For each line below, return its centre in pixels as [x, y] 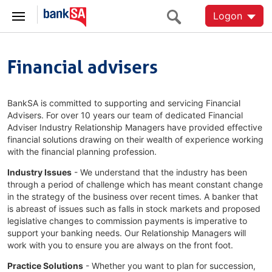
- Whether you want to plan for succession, [169, 266]
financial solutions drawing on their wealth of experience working [135, 139]
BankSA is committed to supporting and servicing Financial [124, 103]
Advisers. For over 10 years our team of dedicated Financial [125, 115]
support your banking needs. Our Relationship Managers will [127, 233]
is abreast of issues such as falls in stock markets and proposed [134, 209]
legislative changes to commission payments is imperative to [127, 221]
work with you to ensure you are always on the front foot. [120, 245]
